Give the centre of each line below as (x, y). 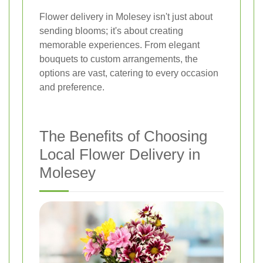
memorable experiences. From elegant (119, 45)
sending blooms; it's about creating (111, 31)
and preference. (72, 87)
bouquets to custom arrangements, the (119, 59)
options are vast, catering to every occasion (129, 73)
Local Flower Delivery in (120, 155)
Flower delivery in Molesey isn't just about (126, 17)
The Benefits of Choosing (123, 136)
